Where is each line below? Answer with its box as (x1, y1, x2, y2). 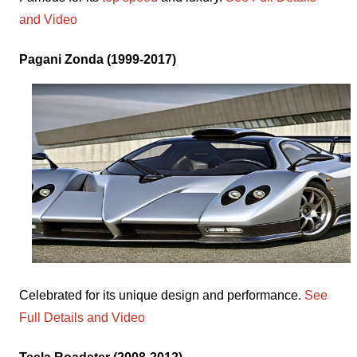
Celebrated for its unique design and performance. (19, 288, 304, 302)
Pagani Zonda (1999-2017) (19, 52, 176, 66)
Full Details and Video (19, 310, 145, 324)
